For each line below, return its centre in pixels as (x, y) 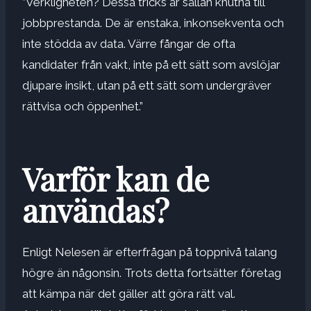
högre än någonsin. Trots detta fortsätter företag (152, 272)
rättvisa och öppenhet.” (83, 106)
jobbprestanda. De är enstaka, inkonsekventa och (153, 23)
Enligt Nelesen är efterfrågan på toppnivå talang (150, 252)
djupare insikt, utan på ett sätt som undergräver (147, 85)
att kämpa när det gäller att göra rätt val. (129, 293)
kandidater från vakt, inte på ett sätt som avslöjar (151, 64)
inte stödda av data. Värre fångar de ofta (129, 43)
